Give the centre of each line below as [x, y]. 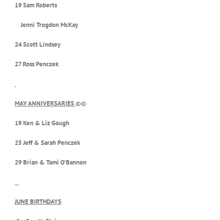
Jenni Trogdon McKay [46, 25]
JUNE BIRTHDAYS [38, 201]
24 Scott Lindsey [38, 44]
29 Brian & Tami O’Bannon [51, 162]
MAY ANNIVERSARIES [45, 103]
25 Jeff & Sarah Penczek [47, 142]
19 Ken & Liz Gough [42, 123]
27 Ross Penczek [37, 64]
